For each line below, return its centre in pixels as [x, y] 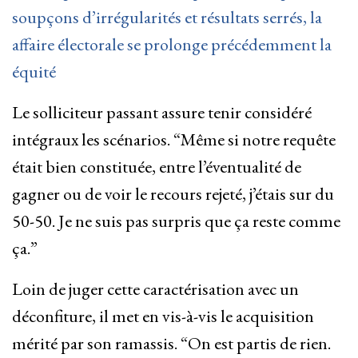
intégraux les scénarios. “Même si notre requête [174, 140]
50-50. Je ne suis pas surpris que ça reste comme [176, 221]
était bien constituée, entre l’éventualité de [157, 167]
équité [34, 72]
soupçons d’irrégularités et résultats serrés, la [167, 18]
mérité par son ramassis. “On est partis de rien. [171, 344]
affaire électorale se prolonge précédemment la [172, 45]
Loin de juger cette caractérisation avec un [155, 289]
